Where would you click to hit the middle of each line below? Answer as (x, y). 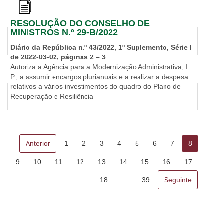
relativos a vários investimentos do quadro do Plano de (96, 87)
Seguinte (178, 180)
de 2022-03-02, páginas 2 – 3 (58, 57)
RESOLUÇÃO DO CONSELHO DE (80, 23)
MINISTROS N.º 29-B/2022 (64, 33)
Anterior (38, 144)
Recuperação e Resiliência (52, 96)
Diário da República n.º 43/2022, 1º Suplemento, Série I (101, 47)
